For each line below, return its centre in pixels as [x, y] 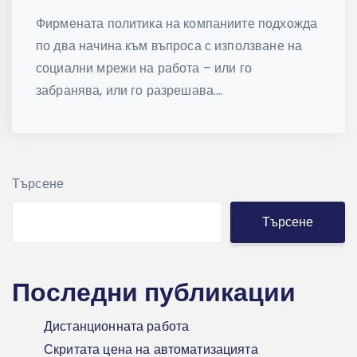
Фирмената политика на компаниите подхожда [177, 24]
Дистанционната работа [117, 327]
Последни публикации [154, 292]
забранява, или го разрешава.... [130, 91]
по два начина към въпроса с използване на [169, 46]
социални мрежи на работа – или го [144, 69]
